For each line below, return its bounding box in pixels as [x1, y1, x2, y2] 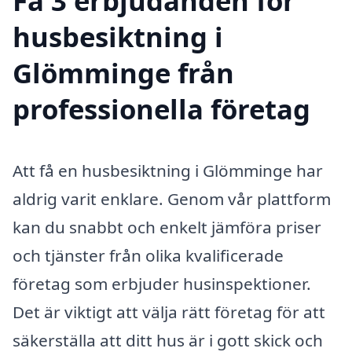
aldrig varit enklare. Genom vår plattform [13, 188, 331, 211]
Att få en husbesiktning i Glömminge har [13, 159, 323, 182]
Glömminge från [13, 54, 234, 92]
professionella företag [13, 90, 310, 128]
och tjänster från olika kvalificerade [13, 244, 284, 267]
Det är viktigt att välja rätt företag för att [13, 301, 325, 324]
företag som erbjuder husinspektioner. [13, 273, 311, 295]
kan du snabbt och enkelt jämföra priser [13, 216, 321, 239]
